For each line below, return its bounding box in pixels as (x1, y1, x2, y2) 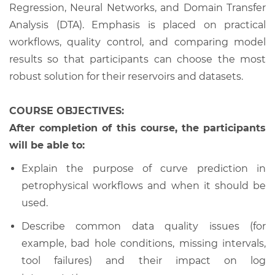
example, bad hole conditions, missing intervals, (21, 237, 266, 249)
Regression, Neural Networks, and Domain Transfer (9, 1, 266, 14)
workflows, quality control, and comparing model (9, 36, 266, 48)
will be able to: (9, 139, 85, 151)
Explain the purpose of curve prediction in (21, 162, 266, 174)
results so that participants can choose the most (9, 53, 266, 65)
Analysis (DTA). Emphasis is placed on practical (9, 18, 266, 31)
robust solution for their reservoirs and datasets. (9, 70, 243, 82)
